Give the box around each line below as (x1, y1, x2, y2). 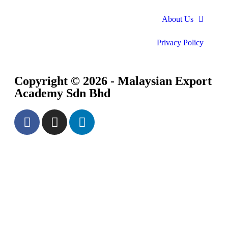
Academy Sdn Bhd (14, 87, 110, 100)
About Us (162, 15, 193, 24)
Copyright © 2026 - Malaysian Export (14, 74, 212, 88)
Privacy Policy (157, 38, 204, 47)
